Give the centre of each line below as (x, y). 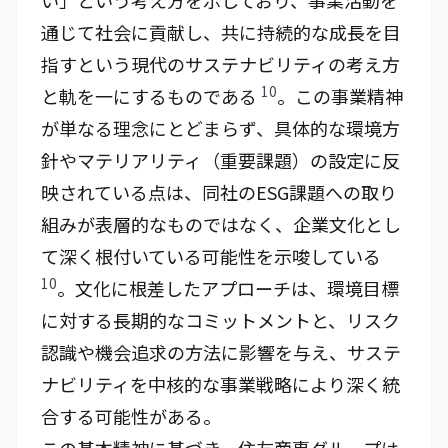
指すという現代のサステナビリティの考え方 (220, 64)
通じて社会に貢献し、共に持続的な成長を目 (221, 32)
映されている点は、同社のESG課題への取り (219, 192)
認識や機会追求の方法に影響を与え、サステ (221, 352)
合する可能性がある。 (131, 416)
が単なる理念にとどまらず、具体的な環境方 (220, 128)
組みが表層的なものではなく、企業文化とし (221, 224)
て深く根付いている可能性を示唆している (211, 256)
